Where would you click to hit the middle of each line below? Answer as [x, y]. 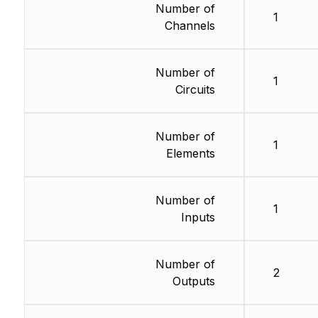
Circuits [195, 90]
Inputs [198, 218]
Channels [190, 26]
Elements [190, 154]
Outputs [193, 281]
